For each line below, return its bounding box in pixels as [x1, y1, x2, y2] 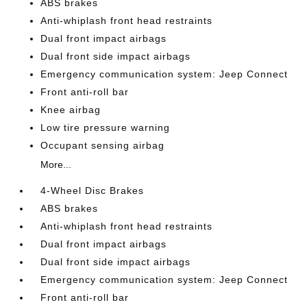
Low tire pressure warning [40, 122, 171, 133]
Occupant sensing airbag [40, 140, 165, 151]
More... [40, 159, 72, 170]
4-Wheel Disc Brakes [40, 185, 145, 196]
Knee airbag [40, 104, 101, 115]
